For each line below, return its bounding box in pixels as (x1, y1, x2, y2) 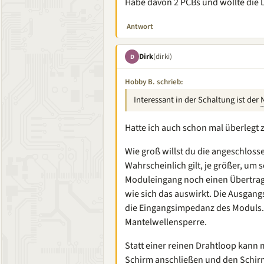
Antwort (127, 21, 153, 32)
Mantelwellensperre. (125, 216, 207, 229)
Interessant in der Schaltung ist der (134, 94, 260, 106)
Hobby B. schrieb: (125, 77, 183, 87)
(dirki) (153, 51, 172, 62)
